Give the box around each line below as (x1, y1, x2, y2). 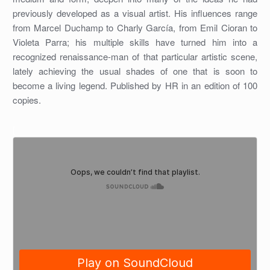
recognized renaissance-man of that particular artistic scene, (12, 50, 258, 63)
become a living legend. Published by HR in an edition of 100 (12, 79, 258, 92)
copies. (12, 93, 41, 107)
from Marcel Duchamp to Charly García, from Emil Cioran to (12, 21, 258, 34)
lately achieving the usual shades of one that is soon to (12, 64, 258, 78)
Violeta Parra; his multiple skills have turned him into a (12, 36, 258, 49)
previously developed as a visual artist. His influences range (12, 7, 258, 20)
